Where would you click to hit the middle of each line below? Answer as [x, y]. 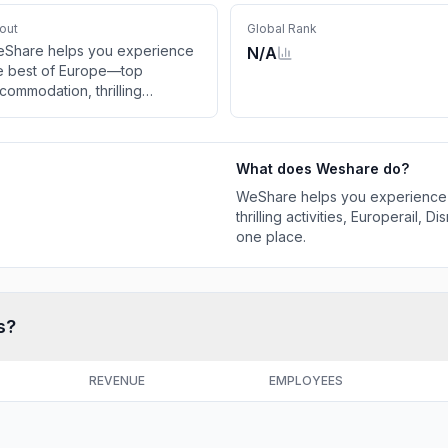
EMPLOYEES [306, 380]
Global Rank [282, 28]
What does [276, 168]
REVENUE [117, 380]
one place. [271, 236]
